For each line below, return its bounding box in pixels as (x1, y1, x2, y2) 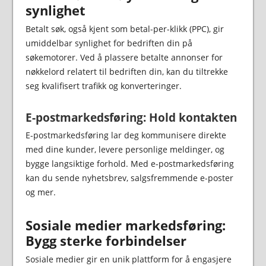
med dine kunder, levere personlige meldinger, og (25, 144, 224, 156)
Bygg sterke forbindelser (25, 232, 186, 250)
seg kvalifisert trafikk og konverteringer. (25, 80, 182, 92)
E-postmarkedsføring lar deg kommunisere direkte (25, 129, 226, 141)
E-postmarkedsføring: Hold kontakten (25, 110, 237, 126)
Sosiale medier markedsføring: (25, 216, 226, 235)
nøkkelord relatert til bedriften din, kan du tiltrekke (25, 66, 228, 78)
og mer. (25, 186, 56, 198)
